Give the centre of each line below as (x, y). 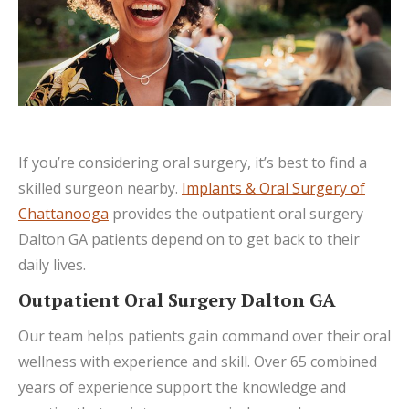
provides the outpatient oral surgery (236, 213)
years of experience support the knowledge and (182, 387)
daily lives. (52, 264)
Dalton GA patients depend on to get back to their (189, 239)
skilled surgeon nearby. (100, 188)
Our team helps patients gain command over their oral (204, 336)
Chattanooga (63, 213)
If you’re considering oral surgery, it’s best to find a (193, 162)
